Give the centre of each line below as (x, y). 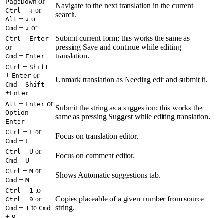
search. (66, 15)
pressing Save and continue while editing (118, 47)
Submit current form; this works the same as (123, 38)
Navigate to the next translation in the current (124, 6)
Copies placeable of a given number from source (130, 199)
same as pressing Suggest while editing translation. (133, 117)
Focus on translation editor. (97, 136)
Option (17, 113)
